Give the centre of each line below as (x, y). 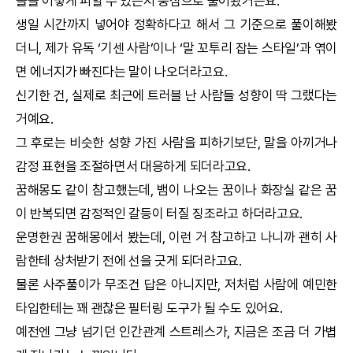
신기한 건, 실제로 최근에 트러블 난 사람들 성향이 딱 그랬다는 (176, 95)
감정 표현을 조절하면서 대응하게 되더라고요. (133, 166)
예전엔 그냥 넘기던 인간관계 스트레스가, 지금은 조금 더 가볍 (176, 332)
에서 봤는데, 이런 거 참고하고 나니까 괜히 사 (219, 237)
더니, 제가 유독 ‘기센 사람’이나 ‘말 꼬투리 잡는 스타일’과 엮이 (176, 48)
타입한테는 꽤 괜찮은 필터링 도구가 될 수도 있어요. (149, 308)
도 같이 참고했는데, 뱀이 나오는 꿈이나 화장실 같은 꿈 (194, 190)
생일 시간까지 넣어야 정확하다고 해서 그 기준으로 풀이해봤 (176, 24)
